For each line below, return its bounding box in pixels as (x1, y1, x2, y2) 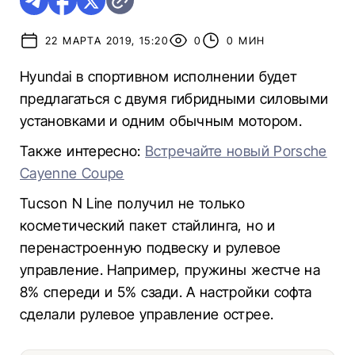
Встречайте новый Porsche (145, 143, 327, 159)
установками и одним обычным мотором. (20, 113, 302, 129)
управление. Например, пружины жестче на (20, 261, 321, 278)
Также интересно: (20, 143, 146, 159)
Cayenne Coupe (20, 165, 124, 181)
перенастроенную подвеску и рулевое (20, 239, 281, 256)
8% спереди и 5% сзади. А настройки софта (20, 284, 312, 300)
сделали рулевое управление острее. (20, 306, 274, 323)
